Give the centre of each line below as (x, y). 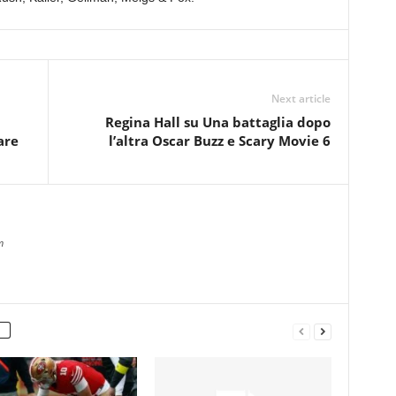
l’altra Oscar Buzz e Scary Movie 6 (219, 141)
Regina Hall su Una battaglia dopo (217, 122)
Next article (301, 99)
